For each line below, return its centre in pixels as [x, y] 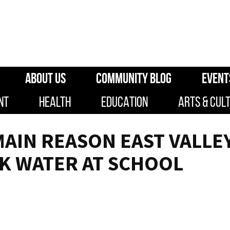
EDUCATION [124, 102]
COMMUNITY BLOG [133, 78]
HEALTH [55, 102]
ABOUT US [45, 78]
